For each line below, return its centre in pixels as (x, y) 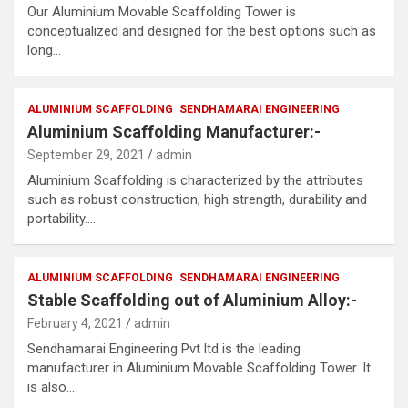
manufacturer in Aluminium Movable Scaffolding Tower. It (199, 368)
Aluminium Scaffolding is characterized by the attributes (195, 180)
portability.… (61, 219)
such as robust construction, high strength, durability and (197, 199)
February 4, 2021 (75, 323)
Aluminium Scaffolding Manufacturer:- (174, 132)
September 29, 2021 (86, 155)
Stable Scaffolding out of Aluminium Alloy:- (192, 300)
